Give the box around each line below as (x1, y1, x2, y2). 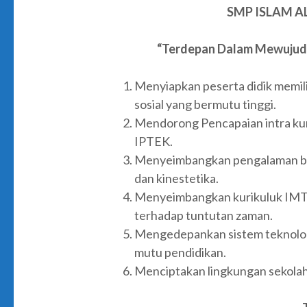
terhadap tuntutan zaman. (134, 208, 273, 223)
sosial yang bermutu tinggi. (134, 97, 276, 112)
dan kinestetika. (134, 171, 219, 186)
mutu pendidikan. (134, 245, 226, 260)
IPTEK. (134, 134, 173, 149)
